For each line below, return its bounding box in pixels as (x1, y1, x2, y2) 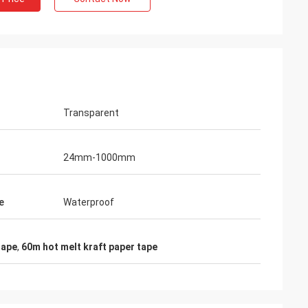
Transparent (63, 107, 119, 118)
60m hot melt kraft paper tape (21, 241, 157, 252)
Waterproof (63, 197, 114, 208)
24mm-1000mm (63, 152, 135, 163)
